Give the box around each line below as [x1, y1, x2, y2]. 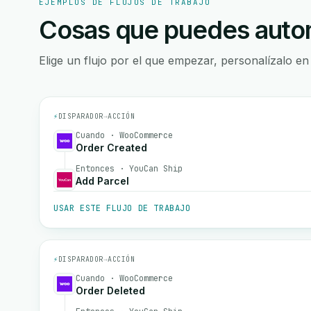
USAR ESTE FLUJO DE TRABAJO [53, 203, 191, 214]
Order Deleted [76, 285, 145, 296]
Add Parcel [76, 175, 129, 187]
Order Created [76, 142, 147, 153]
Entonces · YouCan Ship [76, 163, 183, 174]
